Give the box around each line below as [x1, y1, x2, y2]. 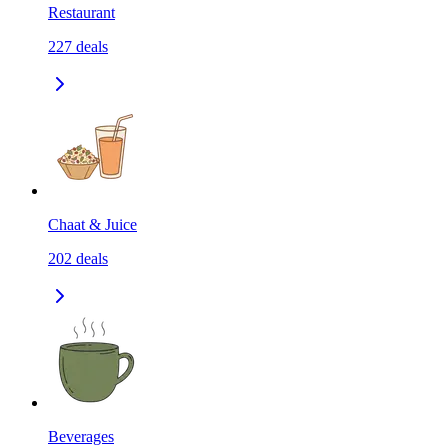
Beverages [48, 428, 114, 446]
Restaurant [48, 4, 115, 22]
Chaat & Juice [48, 216, 137, 234]
